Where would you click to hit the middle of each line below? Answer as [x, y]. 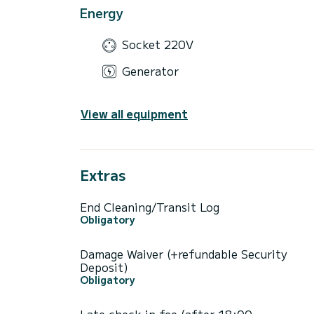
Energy [102, 12]
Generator [150, 70]
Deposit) [104, 267]
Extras [103, 175]
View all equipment [134, 114]
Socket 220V [158, 45]
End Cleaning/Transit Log [150, 207]
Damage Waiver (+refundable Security [184, 254]
